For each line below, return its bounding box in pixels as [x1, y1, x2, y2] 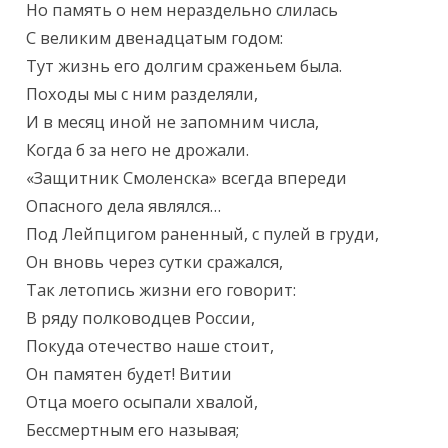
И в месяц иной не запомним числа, [26, 111, 320, 134]
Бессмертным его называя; [26, 419, 240, 442]
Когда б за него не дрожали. [26, 139, 250, 162]
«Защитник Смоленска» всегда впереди [26, 167, 348, 190]
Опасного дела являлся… [26, 195, 222, 218]
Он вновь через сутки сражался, [26, 251, 284, 274]
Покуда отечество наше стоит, [26, 335, 275, 358]
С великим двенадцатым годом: [26, 27, 284, 50]
